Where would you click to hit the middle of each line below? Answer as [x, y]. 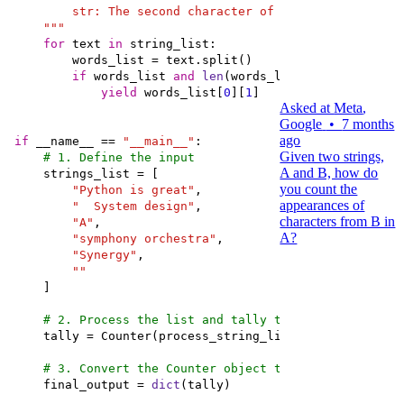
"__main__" [159, 142]
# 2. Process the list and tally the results [198, 320]
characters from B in [338, 222]
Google [301, 124]
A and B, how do [329, 173]
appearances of [322, 206]
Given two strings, [332, 157]
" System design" [133, 207]
